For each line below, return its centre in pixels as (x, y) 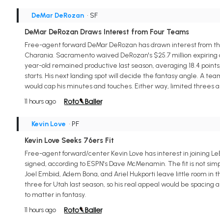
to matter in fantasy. (55, 194)
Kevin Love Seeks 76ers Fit (69, 140)
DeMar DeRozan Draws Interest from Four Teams (107, 32)
